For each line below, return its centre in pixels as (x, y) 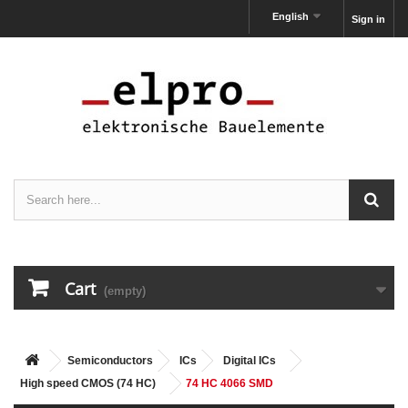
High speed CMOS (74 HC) (88, 383)
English (291, 16)
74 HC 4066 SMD (229, 383)
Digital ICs (250, 361)
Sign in (368, 19)
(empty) (125, 291)
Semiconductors (110, 361)
